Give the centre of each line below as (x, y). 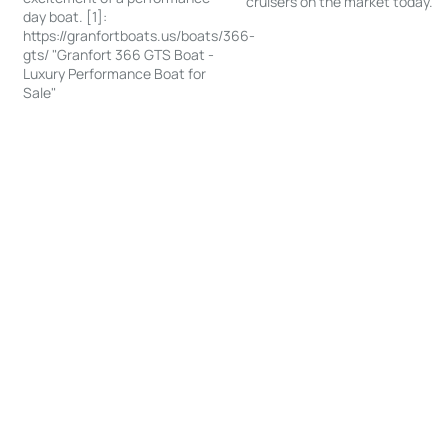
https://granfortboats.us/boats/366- (139, 36)
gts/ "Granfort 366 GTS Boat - (119, 55)
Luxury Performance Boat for (115, 74)
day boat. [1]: (65, 17)
